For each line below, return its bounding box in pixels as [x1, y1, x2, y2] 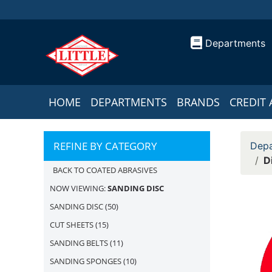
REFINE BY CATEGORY [53, 139, 157, 153]
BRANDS [177, 95, 220, 109]
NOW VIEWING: [50, 183, 107, 194]
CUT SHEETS [50, 219, 93, 230]
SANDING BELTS [50, 237, 108, 248]
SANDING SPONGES [50, 256, 121, 267]
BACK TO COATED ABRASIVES [53, 165, 157, 175]
